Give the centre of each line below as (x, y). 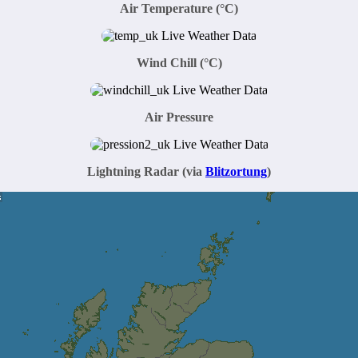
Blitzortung (236, 171)
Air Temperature (166, 8)
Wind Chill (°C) (179, 63)
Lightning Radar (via (146, 171)
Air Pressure (179, 117)
